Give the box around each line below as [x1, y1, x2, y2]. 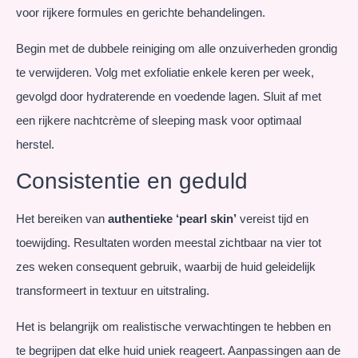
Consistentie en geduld [16, 169, 248, 194]
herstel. [16, 137, 54, 151]
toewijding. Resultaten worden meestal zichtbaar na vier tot [16, 236, 321, 250]
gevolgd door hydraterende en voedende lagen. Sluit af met [16, 89, 321, 103]
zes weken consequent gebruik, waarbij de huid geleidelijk [16, 260, 316, 274]
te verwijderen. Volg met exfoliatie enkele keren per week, [16, 65, 314, 79]
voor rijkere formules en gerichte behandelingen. [16, 6, 265, 20]
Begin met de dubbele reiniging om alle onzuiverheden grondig [16, 41, 337, 55]
